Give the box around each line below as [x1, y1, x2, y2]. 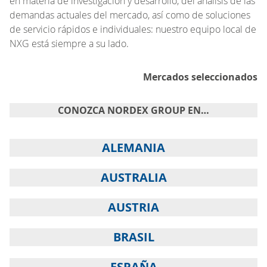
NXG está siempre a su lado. [10, 36, 129, 50]
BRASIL [113, 228, 154, 245]
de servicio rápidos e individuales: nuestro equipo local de [10, 22, 256, 36]
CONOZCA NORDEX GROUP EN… [58, 103, 209, 117]
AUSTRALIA [100, 169, 167, 185]
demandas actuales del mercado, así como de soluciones [10, 8, 250, 21]
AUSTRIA [108, 198, 159, 215]
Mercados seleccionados [143, 70, 257, 83]
